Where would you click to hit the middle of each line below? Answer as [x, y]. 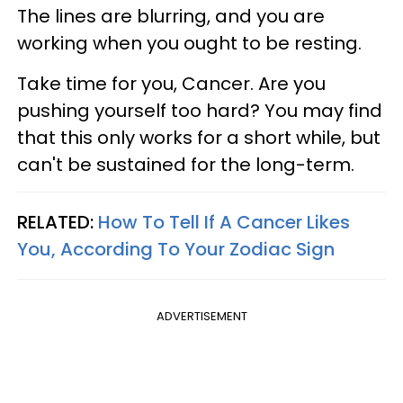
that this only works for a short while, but [199, 137]
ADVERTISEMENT [201, 316]
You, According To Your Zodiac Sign [176, 249]
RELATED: [58, 222]
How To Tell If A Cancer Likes [224, 222]
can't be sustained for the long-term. [186, 164]
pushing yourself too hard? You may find [200, 110]
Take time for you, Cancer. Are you [171, 83]
